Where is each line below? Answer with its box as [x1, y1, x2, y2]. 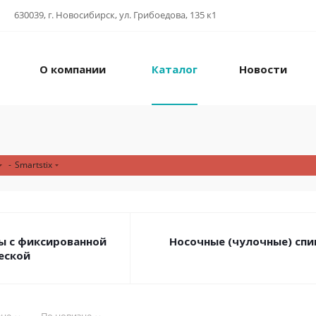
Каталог [151, 62, 197, 77]
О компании [39, 62, 106, 77]
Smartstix [15, 159, 52, 171]
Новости [239, 62, 287, 77]
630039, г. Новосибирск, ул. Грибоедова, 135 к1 [14, 8, 217, 21]
